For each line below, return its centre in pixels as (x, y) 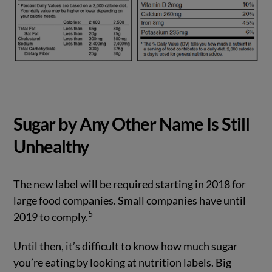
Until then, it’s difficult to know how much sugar (126, 246)
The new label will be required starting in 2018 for (130, 184)
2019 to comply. (51, 216)
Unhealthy (51, 146)
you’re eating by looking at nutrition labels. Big (123, 262)
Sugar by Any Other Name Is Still (132, 124)
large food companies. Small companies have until (130, 200)
